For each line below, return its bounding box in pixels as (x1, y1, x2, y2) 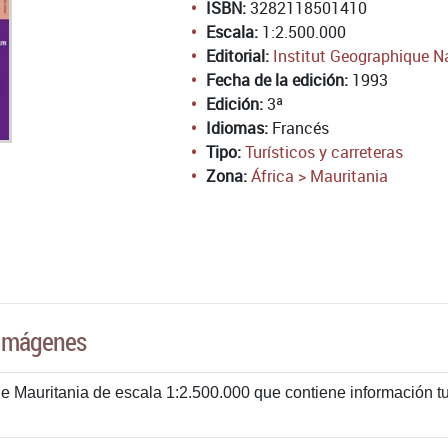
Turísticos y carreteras (245, 141, 403, 163)
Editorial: (206, 45, 269, 67)
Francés (268, 117, 329, 139)
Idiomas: (206, 117, 268, 139)
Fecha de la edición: (206, 69, 348, 91)
